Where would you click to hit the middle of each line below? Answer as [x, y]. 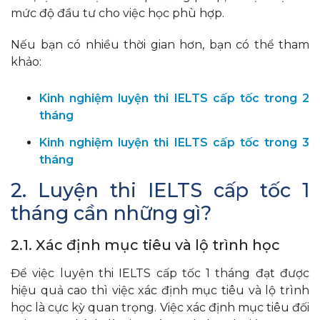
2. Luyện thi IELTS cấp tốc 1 [160, 190]
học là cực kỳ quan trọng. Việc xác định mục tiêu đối [160, 307]
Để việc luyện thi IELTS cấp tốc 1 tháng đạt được [160, 273]
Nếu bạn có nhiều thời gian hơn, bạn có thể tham [160, 44]
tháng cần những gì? [111, 213]
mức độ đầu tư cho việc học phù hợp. [119, 13]
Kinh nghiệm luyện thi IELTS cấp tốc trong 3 [174, 142]
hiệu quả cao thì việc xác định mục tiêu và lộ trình [160, 290]
